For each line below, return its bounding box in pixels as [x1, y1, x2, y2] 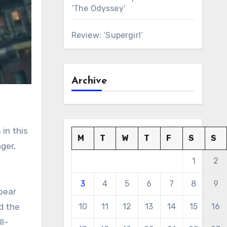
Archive [71, 76, 107, 86]
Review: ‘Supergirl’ [71, 30, 143, 40]
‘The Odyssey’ [71, 4, 126, 13]
